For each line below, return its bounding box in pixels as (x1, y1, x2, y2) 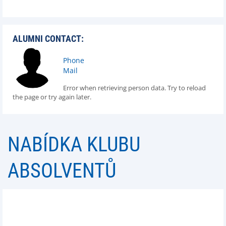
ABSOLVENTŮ (8, 159, 116, 183)
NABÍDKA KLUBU (8, 133, 140, 156)
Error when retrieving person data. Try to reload (63, 83, 206, 92)
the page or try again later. (13, 92, 91, 101)
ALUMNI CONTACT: (13, 33, 84, 44)
